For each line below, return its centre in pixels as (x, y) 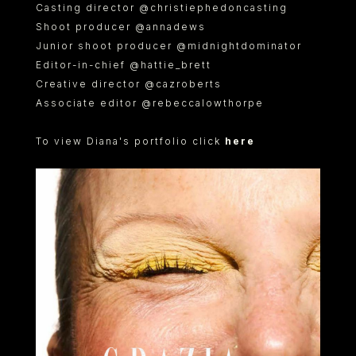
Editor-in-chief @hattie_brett (124, 65)
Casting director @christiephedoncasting (162, 8)
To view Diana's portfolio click (130, 141)
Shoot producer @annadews (121, 27)
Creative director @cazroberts (129, 84)
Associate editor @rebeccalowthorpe (150, 103)
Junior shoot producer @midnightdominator (169, 46)
